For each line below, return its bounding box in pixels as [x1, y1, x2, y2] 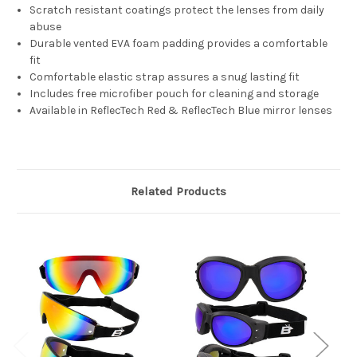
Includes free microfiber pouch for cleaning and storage [29, 87, 320, 101]
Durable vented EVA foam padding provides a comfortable [29, 37, 328, 51]
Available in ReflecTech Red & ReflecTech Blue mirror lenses [29, 104, 333, 118]
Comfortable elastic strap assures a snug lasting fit [29, 70, 300, 84]
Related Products [131, 184, 226, 199]
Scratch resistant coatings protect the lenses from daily [29, 3, 325, 18]
